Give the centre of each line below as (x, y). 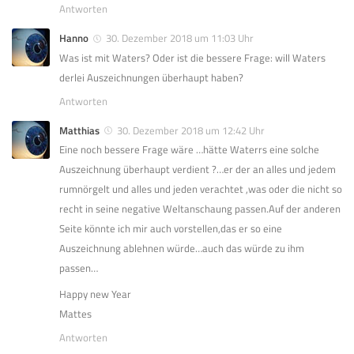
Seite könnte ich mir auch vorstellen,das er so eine (171, 228)
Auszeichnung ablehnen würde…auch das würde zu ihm (182, 248)
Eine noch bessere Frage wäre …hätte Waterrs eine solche (189, 149)
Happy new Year (95, 294)
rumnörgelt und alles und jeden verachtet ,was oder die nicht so (201, 188)
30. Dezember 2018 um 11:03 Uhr (180, 38)
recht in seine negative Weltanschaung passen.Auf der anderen (200, 208)
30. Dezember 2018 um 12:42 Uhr (191, 130)
